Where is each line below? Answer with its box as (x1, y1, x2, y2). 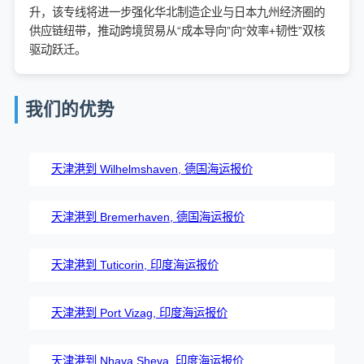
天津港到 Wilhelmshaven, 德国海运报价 (51, 162, 253, 175)
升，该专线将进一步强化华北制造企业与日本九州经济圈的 (29, 5, 325, 19)
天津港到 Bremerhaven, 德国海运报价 (51, 210, 245, 223)
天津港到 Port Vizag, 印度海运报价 (51, 305, 227, 319)
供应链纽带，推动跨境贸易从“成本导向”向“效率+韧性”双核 (29, 24, 325, 37)
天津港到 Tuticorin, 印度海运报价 (51, 258, 219, 271)
